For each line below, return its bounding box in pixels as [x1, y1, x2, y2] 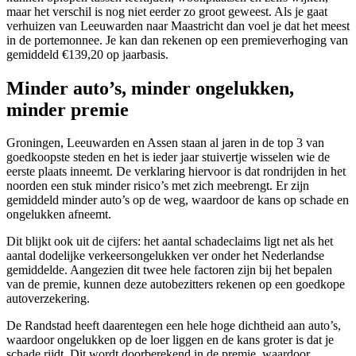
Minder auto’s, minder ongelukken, [6, 77, 294, 99]
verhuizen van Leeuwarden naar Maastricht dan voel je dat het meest [6, 18, 350, 33]
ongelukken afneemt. [6, 207, 111, 222]
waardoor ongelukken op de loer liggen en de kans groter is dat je [6, 333, 334, 347]
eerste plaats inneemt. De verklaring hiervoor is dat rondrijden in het [6, 164, 346, 179]
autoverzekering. [6, 292, 90, 306]
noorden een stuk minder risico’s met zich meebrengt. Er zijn [6, 179, 309, 193]
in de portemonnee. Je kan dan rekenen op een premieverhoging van [6, 33, 348, 47]
